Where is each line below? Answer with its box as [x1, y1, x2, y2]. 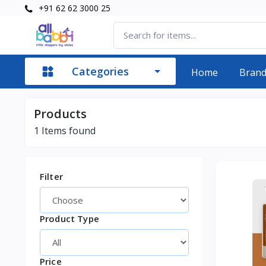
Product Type [40, 213, 99, 225]
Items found [39, 123, 96, 137]
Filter [40, 170, 63, 182]
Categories [72, 64, 129, 79]
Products [34, 105, 87, 122]
